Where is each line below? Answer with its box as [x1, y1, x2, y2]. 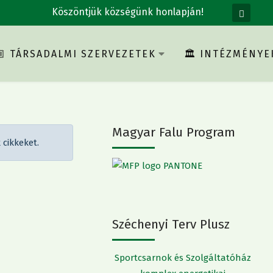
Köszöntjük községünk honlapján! [52, 6, 204, 18]
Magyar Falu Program [112, 124, 236, 140]
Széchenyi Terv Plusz [112, 216, 230, 232]
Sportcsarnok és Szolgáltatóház [115, 252, 252, 263]
